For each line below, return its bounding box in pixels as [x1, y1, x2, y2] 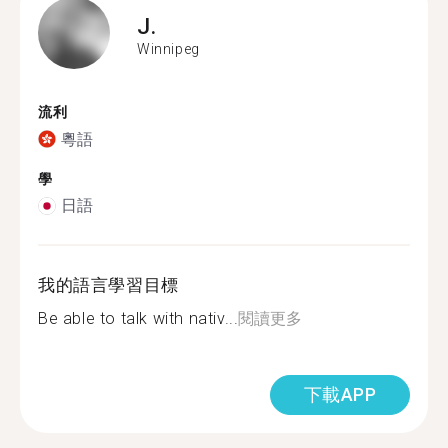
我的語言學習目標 [38, 275, 179, 295]
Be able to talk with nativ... [38, 309, 239, 328]
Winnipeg [137, 40, 200, 57]
